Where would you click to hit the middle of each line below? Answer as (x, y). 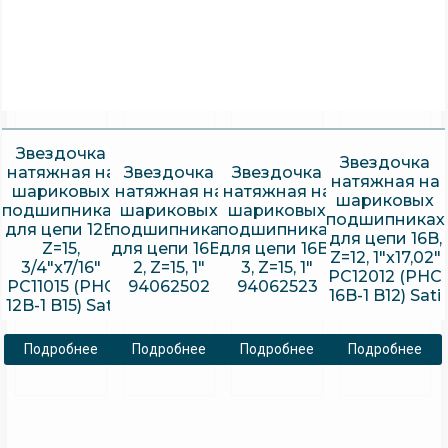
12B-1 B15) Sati (61, 305)
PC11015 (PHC (61, 286)
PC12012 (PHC (385, 277)
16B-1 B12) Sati (385, 296)
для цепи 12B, (61, 229)
